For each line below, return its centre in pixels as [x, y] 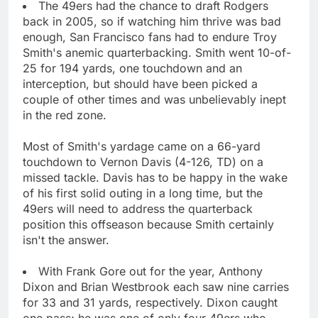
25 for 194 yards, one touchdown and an [132, 68]
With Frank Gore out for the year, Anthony [150, 271]
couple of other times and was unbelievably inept [154, 99]
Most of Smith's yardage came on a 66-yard [142, 146]
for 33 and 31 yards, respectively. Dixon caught [150, 302]
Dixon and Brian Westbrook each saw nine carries [156, 286]
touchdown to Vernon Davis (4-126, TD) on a [143, 161]
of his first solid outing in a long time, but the [143, 193]
